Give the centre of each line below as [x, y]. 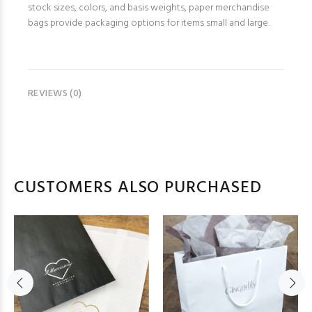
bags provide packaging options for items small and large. [149, 23]
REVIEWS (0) [55, 93]
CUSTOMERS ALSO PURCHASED [138, 188]
